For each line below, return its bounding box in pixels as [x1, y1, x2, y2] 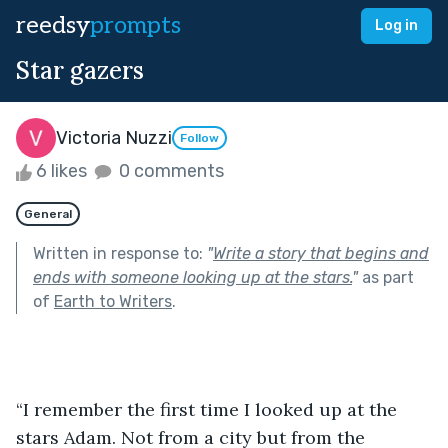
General [24, 206, 72, 221]
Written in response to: [33, 243, 207, 263]
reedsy [16, 11, 90, 40]
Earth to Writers [54, 291, 172, 311]
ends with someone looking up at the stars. [33, 267, 352, 287]
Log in [375, 17, 418, 34]
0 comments [115, 160, 224, 182]
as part [358, 267, 414, 287]
